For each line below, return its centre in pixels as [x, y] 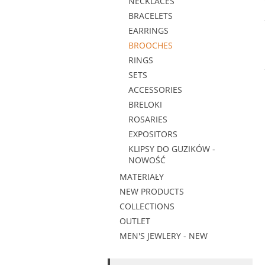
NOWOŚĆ [147, 160]
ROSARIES [148, 119]
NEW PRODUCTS [152, 191]
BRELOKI [145, 104]
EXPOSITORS [153, 134]
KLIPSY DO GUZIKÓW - [172, 149]
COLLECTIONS [147, 206]
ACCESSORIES [155, 90]
